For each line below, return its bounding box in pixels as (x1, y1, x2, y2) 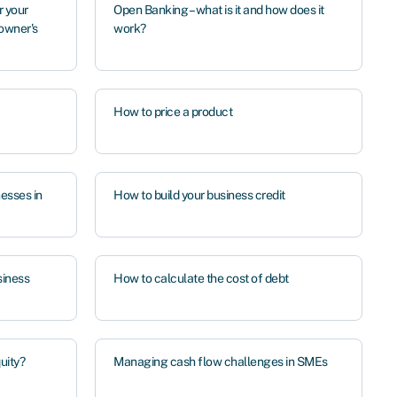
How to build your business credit (113, 188, 285, 202)
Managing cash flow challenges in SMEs (113, 354, 328, 369)
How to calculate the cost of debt (113, 271, 289, 285)
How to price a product (113, 105, 233, 119)
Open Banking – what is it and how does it (113, 3, 324, 17)
